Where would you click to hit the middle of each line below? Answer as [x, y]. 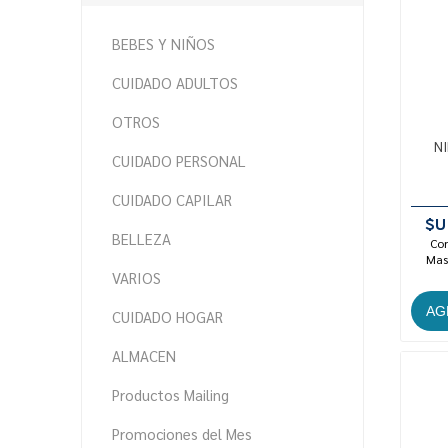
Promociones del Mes [181, 433]
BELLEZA [141, 238]
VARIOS [136, 277]
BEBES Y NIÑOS [163, 43]
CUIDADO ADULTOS [174, 82]
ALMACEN [143, 355]
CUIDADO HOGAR [167, 316]
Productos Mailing [170, 394]
